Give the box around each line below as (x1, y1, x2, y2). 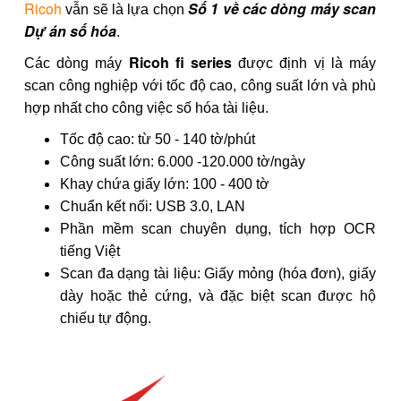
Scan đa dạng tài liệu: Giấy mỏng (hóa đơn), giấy (60, 265, 376, 281)
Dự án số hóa (24, 20, 116, 41)
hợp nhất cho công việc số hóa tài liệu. (24, 99, 269, 115)
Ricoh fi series (128, 51, 233, 73)
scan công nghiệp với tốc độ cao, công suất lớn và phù (24, 77, 376, 93)
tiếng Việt (60, 243, 120, 259)
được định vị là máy (232, 55, 377, 71)
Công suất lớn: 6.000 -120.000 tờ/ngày (60, 153, 305, 169)
